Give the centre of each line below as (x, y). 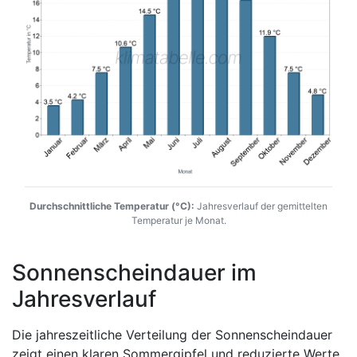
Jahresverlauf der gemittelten (261, 206)
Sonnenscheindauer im (134, 272)
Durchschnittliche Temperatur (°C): (112, 206)
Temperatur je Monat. (178, 220)
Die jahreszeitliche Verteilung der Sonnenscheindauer (172, 334)
